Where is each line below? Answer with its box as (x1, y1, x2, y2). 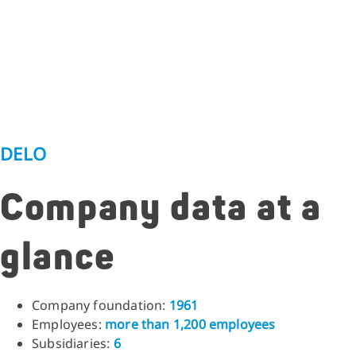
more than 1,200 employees (104, 315, 276, 333)
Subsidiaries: (32, 334, 114, 352)
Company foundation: (32, 296, 169, 314)
